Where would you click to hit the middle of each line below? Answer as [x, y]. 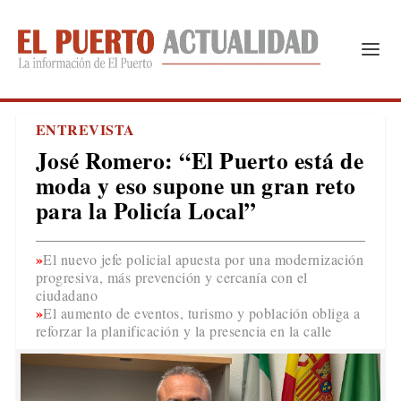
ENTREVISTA [85, 129]
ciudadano [67, 295]
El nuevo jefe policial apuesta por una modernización [204, 259]
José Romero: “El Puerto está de [200, 160]
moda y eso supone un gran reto [196, 185]
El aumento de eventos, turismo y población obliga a [202, 313]
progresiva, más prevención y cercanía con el [171, 277]
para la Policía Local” [146, 210]
